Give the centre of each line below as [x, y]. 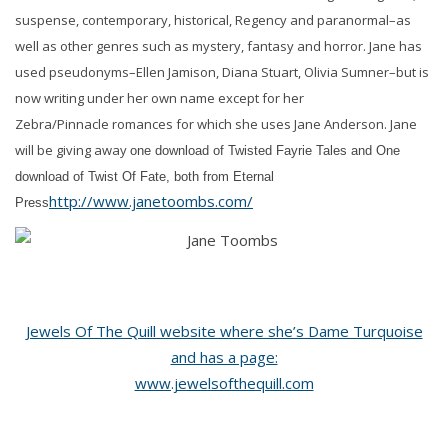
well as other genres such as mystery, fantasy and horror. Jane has [218, 46]
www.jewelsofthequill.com [224, 383]
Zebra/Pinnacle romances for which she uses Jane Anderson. [201, 124]
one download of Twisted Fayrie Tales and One [265, 151]
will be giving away [72, 150]
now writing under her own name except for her [159, 98]
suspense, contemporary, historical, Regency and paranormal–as [213, 20]
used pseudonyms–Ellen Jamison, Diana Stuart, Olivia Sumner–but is [222, 72]
